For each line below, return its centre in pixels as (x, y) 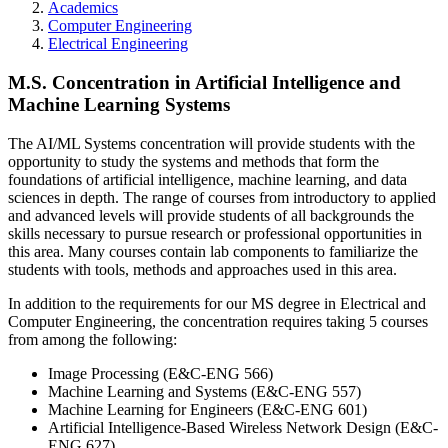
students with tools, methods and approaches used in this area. (202, 269)
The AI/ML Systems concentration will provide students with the (211, 143)
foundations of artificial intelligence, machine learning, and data (207, 179)
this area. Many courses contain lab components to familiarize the (213, 251)
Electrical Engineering (118, 44)
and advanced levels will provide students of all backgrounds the (211, 215)
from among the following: (92, 339)
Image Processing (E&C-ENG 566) (160, 373)
